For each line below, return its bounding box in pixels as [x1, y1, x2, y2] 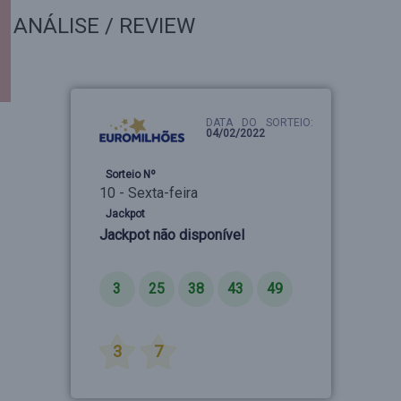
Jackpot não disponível [98, 226, 244, 243]
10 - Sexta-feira [98, 184, 198, 201]
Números [105, 249, 151, 261]
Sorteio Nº [105, 168, 156, 181]
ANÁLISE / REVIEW [13, 13, 195, 38]
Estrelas [105, 311, 147, 324]
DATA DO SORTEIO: [206, 116, 313, 129]
